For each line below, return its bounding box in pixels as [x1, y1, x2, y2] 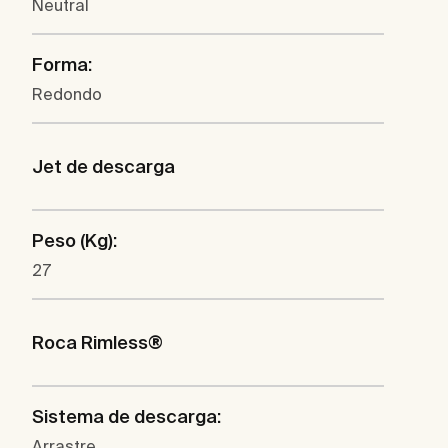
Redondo [32, 85, 102, 104]
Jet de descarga [32, 156, 175, 178]
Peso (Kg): [32, 230, 117, 252]
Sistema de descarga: [32, 406, 221, 428]
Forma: [32, 54, 92, 76]
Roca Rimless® [32, 332, 163, 354]
